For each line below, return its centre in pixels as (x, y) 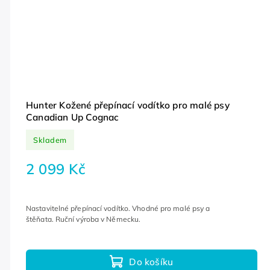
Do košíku (151, 262)
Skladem (50, 140)
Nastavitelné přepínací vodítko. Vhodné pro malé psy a (118, 208)
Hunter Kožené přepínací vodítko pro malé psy (128, 105)
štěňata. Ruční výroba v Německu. (84, 219)
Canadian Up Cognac (73, 118)
